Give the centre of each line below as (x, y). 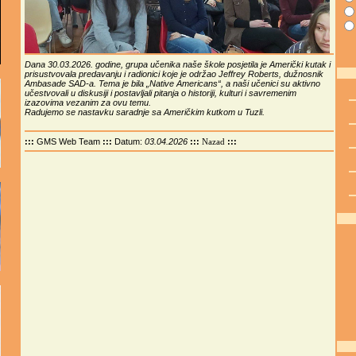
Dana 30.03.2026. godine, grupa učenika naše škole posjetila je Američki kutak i (177, 64)
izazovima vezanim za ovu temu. (87, 102)
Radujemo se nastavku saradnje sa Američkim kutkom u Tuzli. (144, 112)
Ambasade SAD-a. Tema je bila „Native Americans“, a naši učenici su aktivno (172, 83)
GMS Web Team (68, 141)
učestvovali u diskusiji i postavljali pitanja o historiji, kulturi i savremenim (160, 93)
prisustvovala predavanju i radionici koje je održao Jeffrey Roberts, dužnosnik (174, 74)
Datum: (129, 141)
